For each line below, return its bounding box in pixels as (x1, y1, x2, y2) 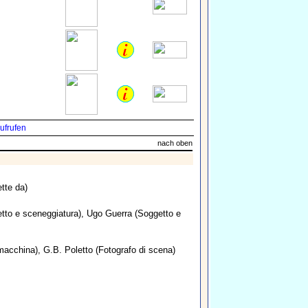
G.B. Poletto (43, 245, 93, 256)
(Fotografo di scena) (93, 245, 175, 256)
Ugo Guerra (87, 208, 132, 219)
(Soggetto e (132, 208, 181, 219)
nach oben (157, 139, 192, 148)
